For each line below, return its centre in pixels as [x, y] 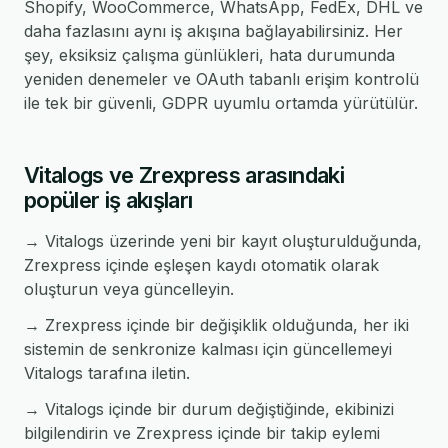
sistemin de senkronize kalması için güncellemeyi [208, 349]
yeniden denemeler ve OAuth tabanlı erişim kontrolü [221, 79]
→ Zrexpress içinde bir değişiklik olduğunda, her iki [216, 325]
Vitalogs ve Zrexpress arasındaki [184, 175]
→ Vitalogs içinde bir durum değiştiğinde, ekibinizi [209, 409]
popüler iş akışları [108, 200]
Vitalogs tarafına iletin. [107, 373]
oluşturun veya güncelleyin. [129, 289]
